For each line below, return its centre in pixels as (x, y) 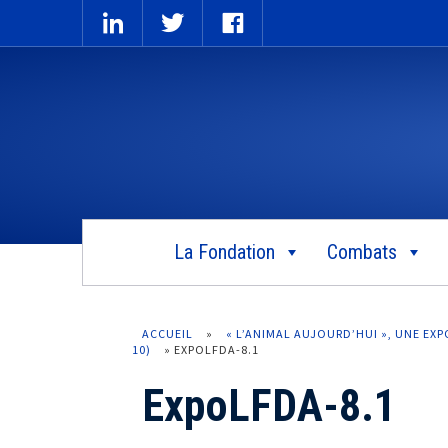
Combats (361, 251)
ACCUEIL (167, 333)
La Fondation (224, 251)
